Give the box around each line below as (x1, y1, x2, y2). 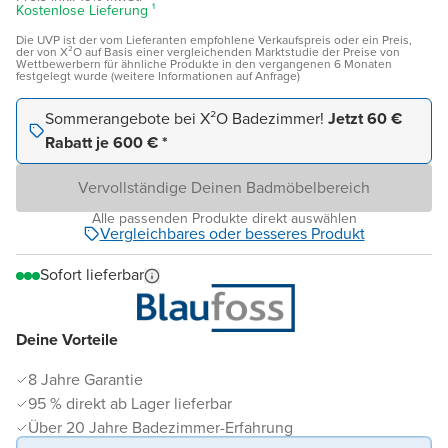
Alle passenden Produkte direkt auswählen (91, 208, 357, 229)
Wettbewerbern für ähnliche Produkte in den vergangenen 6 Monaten (16, 55, 392, 73)
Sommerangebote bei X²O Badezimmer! (45, 107, 328, 130)
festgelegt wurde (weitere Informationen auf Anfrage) (16, 67, 300, 85)
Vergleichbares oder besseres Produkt (99, 222, 365, 245)
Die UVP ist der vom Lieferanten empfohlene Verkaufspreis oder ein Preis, (16, 31, 412, 49)
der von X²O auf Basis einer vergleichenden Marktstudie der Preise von (16, 43, 400, 61)
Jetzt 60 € (328, 107, 402, 130)
